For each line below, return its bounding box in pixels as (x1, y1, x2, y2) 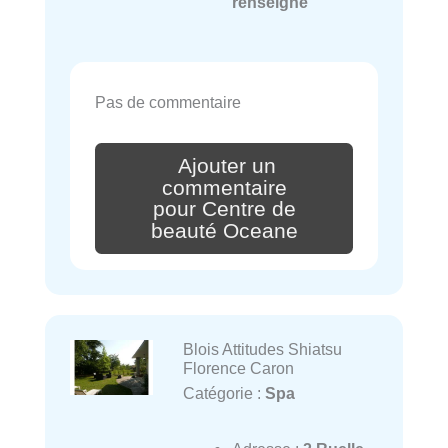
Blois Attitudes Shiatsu (182, 340, 342, 359)
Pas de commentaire (95, 92, 241, 111)
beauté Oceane (150, 219, 298, 244)
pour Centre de (152, 197, 296, 222)
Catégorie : (182, 384, 265, 403)
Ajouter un (178, 153, 276, 178)
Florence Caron (182, 359, 294, 378)
